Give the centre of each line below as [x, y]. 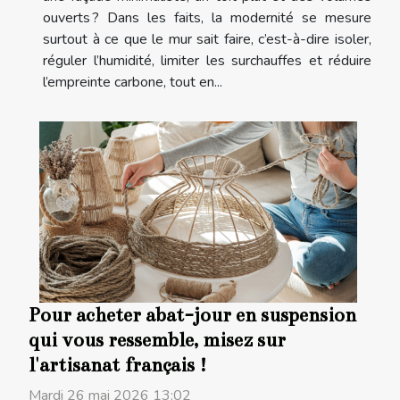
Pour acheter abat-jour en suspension [192, 316]
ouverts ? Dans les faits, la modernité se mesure [207, 17]
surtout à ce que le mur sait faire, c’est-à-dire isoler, [207, 39]
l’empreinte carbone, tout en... [133, 82]
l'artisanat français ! [118, 366]
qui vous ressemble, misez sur [157, 341]
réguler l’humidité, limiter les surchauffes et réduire [207, 60]
